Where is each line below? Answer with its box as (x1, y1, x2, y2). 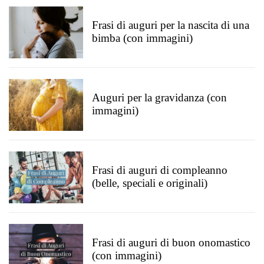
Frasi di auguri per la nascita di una (92, 19, 249, 31)
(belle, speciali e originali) (92, 177, 207, 189)
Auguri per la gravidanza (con (92, 91, 227, 104)
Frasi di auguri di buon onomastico (92, 236, 250, 249)
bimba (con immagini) (92, 32, 193, 44)
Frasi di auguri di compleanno (92, 164, 227, 176)
